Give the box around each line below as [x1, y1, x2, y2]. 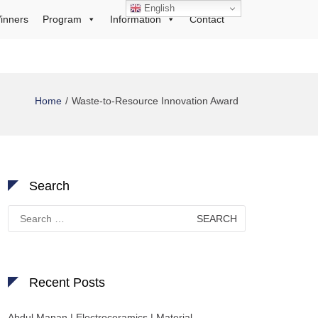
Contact [190, 13, 224, 25]
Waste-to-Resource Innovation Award [72, 95, 238, 106]
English [141, 2, 175, 13]
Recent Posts [29, 275, 105, 290]
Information [110, 13, 161, 25]
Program [43, 13, 82, 25]
